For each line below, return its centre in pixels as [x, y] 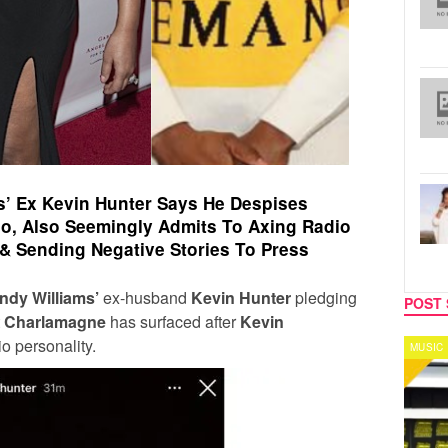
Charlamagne [57, 321]
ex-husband [147, 297]
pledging [326, 297]
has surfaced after [175, 321]
